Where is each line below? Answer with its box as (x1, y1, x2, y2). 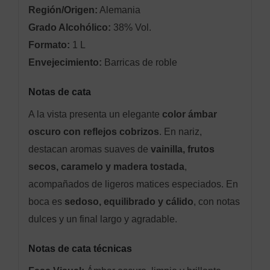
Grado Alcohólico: (28, 22, 111, 33)
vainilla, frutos (150, 143, 215, 154)
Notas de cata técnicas (28, 243, 132, 254)
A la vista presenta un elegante (28, 108, 162, 119)
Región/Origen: (28, 4, 98, 15)
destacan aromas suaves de (28, 143, 151, 154)
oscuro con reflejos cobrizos (28, 126, 159, 137)
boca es (28, 196, 64, 207)
